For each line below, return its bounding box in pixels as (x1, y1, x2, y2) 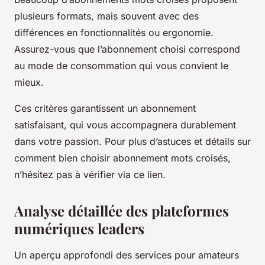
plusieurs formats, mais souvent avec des (14, 10, 199, 22)
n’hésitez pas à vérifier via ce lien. (14, 169, 166, 181)
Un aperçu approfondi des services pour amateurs (14, 249, 239, 261)
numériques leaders (14, 219, 144, 238)
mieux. (14, 76, 44, 89)
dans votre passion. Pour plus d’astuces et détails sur (14, 135, 251, 148)
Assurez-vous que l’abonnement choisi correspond (14, 43, 240, 56)
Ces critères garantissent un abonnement (14, 102, 196, 115)
